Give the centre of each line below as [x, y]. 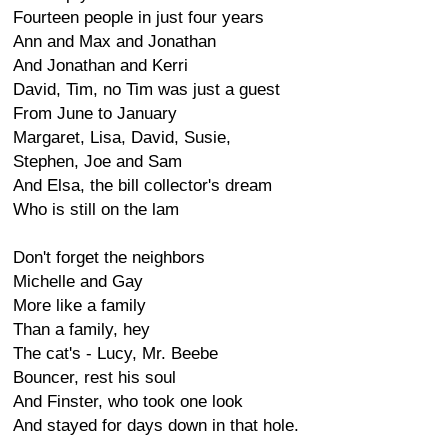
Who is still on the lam [96, 209]
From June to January [95, 113]
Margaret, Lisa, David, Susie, [122, 137]
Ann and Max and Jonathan [114, 41]
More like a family [79, 305]
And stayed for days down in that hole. [156, 425]
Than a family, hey [81, 329]
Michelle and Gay [78, 281]
